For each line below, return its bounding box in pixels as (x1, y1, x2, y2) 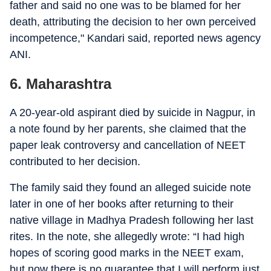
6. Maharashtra (10, 76, 111, 92)
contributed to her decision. (10, 155, 140, 168)
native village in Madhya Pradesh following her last (10, 214, 253, 226)
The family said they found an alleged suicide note (10, 181, 251, 194)
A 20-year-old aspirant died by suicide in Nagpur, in (10, 106, 255, 119)
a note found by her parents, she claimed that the (10, 123, 246, 135)
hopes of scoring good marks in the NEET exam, (10, 247, 244, 259)
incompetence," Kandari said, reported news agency (10, 32, 261, 44)
